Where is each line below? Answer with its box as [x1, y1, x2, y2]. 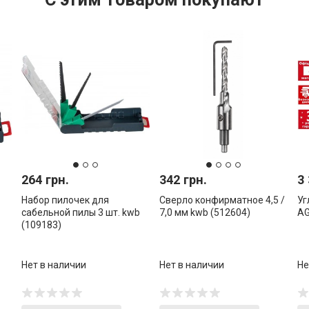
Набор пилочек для [21, 195, 109, 206]
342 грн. [159, 172, 207, 188]
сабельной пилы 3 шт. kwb [21, 207, 140, 219]
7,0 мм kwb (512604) [159, 207, 250, 219]
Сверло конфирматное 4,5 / [159, 195, 285, 206]
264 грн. [21, 172, 69, 188]
